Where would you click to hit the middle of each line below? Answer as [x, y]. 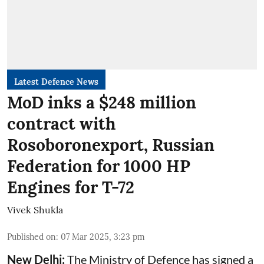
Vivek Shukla [35, 209]
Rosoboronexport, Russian [111, 145]
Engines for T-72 [71, 187]
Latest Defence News [56, 82]
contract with [61, 123]
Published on [32, 237]
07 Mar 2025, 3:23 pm [103, 237]
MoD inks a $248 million [102, 102]
